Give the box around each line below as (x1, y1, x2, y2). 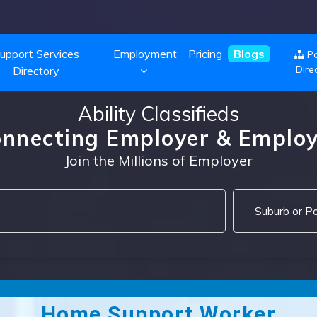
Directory (13, 64, 60, 78)
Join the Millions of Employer (64, 151, 253, 169)
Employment (113, 47, 178, 61)
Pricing (188, 47, 222, 61)
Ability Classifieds (78, 101, 239, 126)
